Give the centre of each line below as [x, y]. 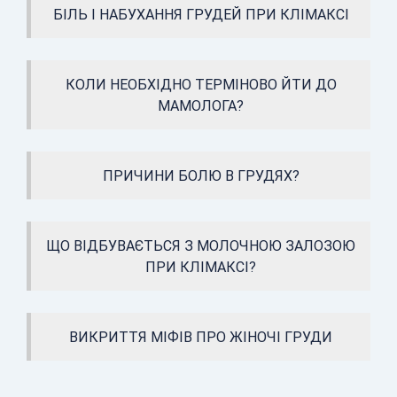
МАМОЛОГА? [201, 106]
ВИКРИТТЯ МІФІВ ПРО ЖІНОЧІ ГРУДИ [201, 337]
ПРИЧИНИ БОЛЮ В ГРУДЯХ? [201, 176]
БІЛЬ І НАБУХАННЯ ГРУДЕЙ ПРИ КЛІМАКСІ [201, 15]
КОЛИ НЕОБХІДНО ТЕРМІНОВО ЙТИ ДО [201, 85]
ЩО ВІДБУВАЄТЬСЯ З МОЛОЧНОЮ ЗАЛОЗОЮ [201, 246]
